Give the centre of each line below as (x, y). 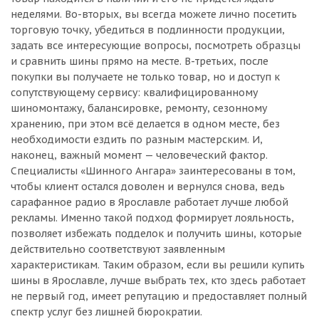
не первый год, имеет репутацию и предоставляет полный (159, 296)
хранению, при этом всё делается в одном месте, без (145, 124)
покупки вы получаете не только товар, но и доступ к (145, 77)
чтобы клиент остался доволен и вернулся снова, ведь (148, 187)
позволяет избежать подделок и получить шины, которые (156, 234)
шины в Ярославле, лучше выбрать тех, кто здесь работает (158, 281)
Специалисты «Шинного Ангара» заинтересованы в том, (153, 171)
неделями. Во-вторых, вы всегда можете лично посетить (154, 14)
